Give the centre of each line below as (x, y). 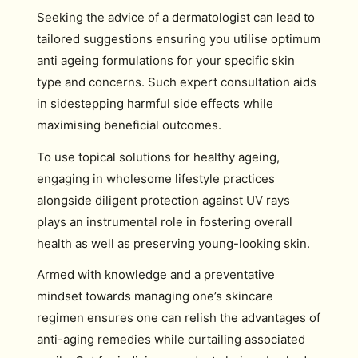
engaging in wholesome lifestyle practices (156, 178)
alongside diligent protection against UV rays (163, 200)
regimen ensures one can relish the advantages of (179, 318)
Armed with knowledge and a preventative (156, 274)
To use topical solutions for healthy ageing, (158, 157)
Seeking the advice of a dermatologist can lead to (176, 17)
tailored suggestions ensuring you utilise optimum (179, 39)
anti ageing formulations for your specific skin (166, 60)
